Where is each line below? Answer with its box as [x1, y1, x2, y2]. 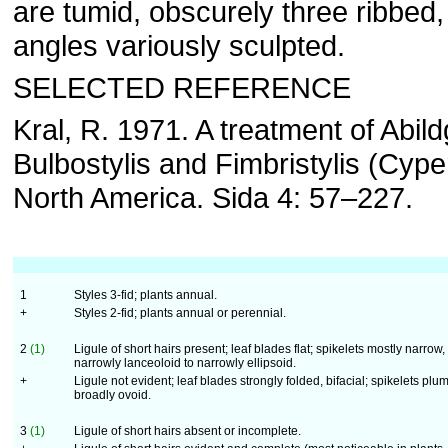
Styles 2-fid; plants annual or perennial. [74, 306, 286, 320]
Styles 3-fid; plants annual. [74, 288, 217, 302]
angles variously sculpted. [13, 29, 345, 62]
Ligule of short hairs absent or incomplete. [74, 424, 301, 438]
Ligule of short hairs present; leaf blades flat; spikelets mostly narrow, [74, 342, 445, 356]
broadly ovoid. [74, 388, 151, 402]
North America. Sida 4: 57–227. [13, 181, 413, 214]
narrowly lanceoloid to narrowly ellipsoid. [74, 356, 296, 370]
